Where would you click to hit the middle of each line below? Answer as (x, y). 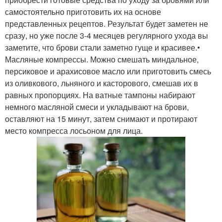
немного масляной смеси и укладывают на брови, (97, 107)
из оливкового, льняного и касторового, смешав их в (102, 83)
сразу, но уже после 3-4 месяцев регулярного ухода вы (107, 35)
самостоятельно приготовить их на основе (83, 11)
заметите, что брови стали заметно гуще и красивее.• (103, 47)
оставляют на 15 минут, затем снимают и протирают (101, 118)
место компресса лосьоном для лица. (74, 130)
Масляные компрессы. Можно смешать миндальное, (102, 59)
